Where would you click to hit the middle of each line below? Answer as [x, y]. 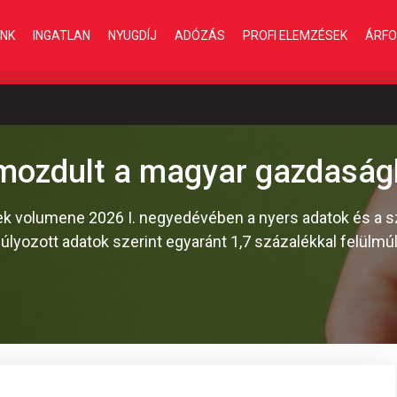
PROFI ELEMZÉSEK [295, 35]
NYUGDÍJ [132, 35]
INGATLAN [62, 35]
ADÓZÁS [200, 35]
